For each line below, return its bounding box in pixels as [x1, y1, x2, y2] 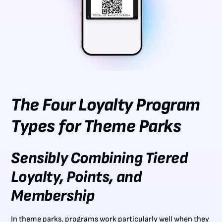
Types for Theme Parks [11, 116, 181, 138]
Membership [11, 186, 95, 206]
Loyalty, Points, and [11, 167, 142, 187]
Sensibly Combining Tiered [11, 149, 188, 168]
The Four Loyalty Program [11, 95, 200, 116]
